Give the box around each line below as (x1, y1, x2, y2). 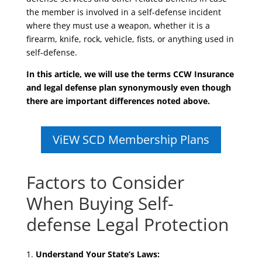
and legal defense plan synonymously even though (26, 82, 231, 93)
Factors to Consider (26, 170, 184, 194)
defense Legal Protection (26, 212, 229, 236)
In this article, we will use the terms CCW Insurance (26, 68, 234, 80)
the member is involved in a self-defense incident (26, 6, 221, 18)
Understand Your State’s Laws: (35, 249, 160, 260)
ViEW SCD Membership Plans (52, 132, 209, 147)
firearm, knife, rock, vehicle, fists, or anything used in (26, 33, 234, 44)
